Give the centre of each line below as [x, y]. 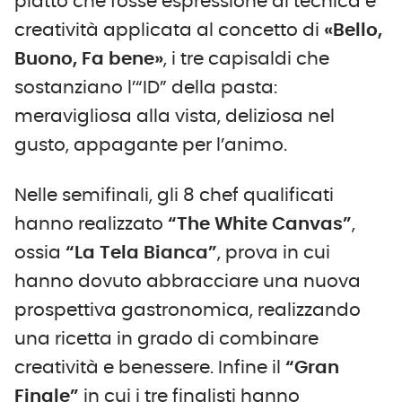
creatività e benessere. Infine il [150, 367]
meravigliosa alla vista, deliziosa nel [175, 116]
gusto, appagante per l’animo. [151, 145]
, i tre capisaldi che [246, 59]
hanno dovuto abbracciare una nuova [188, 281]
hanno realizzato [91, 224]
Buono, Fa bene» [89, 59]
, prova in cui [274, 253]
